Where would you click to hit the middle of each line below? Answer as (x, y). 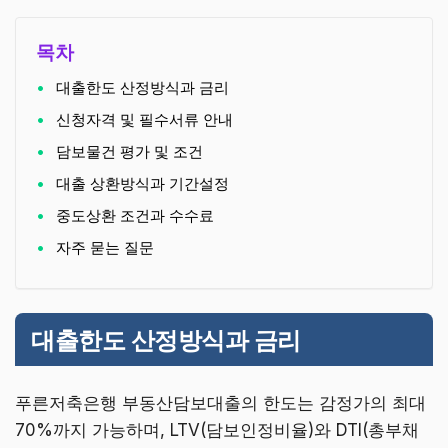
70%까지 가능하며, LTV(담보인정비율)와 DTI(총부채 (217, 430)
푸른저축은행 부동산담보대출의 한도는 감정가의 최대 (220, 403)
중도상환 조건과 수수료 (135, 216)
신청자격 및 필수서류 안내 (144, 120)
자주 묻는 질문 (105, 248)
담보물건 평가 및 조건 (129, 152)
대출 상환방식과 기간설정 (142, 184)
